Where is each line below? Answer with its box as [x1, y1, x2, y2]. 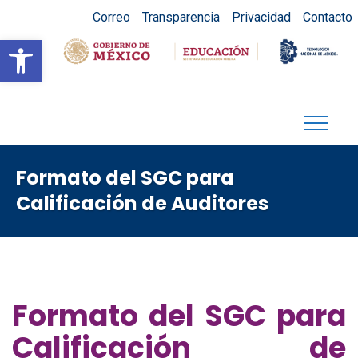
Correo [92, 9, 130, 25]
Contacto [302, 9, 352, 25]
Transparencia [141, 9, 220, 25]
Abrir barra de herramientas [7, 32, 310, 62]
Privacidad [231, 9, 291, 25]
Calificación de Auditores [16, 190, 268, 217]
